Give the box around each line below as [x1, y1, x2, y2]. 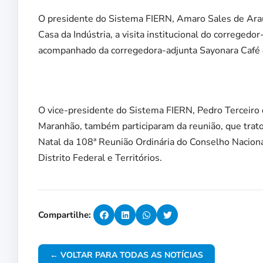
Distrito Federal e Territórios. [38, 151, 162, 165]
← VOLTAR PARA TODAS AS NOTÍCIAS [50, 249, 203, 261]
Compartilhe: [38, 209, 91, 221]
